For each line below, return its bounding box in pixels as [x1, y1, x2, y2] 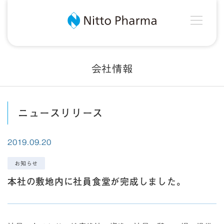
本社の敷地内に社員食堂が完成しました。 [7, 177, 186, 186]
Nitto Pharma [156, 13, 201, 21]
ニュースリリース [18, 108, 103, 118]
